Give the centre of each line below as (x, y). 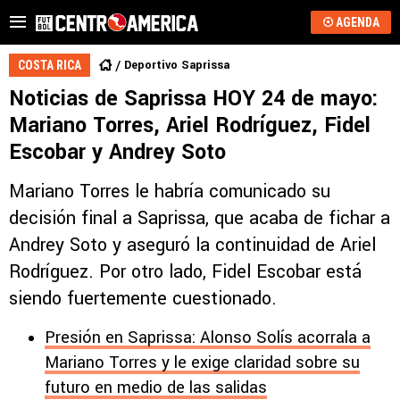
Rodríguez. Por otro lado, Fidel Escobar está (185, 272)
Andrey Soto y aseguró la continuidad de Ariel (192, 245)
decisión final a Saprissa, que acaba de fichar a (200, 218)
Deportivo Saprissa (177, 65)
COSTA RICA (50, 65)
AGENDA (357, 22)
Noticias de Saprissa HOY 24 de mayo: (194, 99)
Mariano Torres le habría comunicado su (170, 192)
